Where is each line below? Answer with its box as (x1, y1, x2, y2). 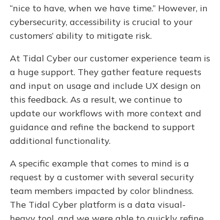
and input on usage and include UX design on (10, 80, 201, 91)
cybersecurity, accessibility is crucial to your (10, 16, 192, 27)
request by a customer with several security (10, 171, 194, 183)
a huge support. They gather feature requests (10, 66, 201, 78)
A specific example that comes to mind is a (10, 157, 189, 169)
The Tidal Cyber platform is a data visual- (10, 198, 186, 210)
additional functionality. (10, 135, 110, 146)
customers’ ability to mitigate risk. (10, 29, 154, 41)
